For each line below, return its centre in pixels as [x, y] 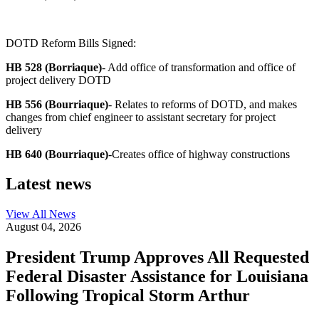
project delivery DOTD [58, 80]
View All [27, 214]
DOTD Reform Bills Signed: [71, 43]
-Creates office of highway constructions [199, 154]
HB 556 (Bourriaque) [57, 104]
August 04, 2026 [43, 227]
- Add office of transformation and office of [199, 67]
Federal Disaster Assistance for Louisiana [157, 277]
